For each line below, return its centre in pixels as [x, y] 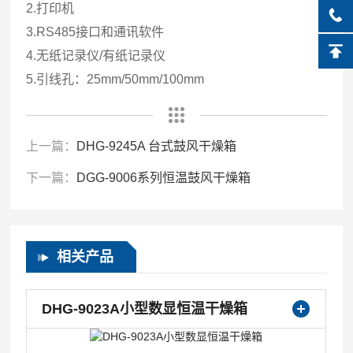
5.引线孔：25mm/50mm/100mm [115, 79]
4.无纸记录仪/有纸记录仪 [96, 56]
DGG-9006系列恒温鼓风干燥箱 [164, 178]
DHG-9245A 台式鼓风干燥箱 [157, 146]
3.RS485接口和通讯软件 [95, 32]
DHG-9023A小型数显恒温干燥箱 [145, 309]
